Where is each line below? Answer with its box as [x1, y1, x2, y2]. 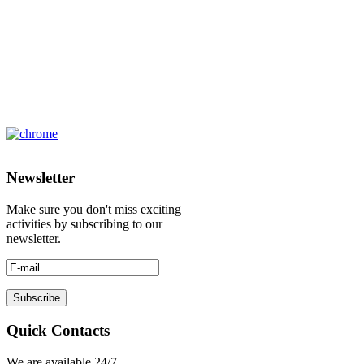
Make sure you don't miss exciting [6, 202, 181, 217]
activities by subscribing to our [6, 217, 162, 232]
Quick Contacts [6, 322, 110, 340]
